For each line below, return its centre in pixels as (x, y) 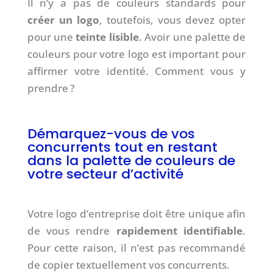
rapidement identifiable (179, 230)
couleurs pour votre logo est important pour (136, 54)
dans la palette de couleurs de (131, 160)
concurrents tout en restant (122, 147)
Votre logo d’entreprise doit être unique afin (136, 213)
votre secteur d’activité (105, 174)
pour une (51, 37)
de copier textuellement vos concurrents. (128, 264)
